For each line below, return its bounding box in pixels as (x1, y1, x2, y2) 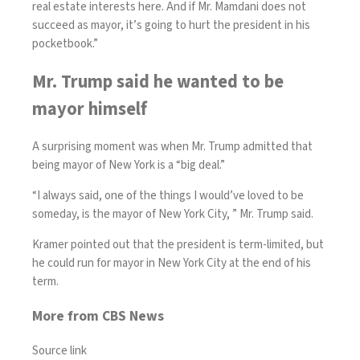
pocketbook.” (32, 35, 100, 53)
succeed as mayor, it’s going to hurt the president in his (32, 17, 310, 35)
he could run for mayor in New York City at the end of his (32, 255, 311, 272)
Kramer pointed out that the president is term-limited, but (32, 236, 324, 254)
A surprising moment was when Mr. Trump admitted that (32, 138, 313, 156)
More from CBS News (32, 305, 164, 326)
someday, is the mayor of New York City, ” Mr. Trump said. (32, 206, 316, 223)
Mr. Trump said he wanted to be (32, 68, 284, 95)
